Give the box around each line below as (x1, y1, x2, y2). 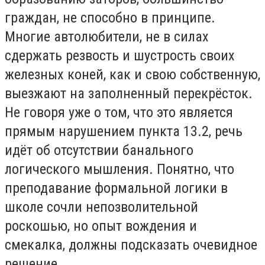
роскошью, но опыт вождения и (5, 217, 197, 234)
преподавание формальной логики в (5, 179, 228, 196)
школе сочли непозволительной (5, 198, 198, 215)
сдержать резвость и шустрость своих (5, 47, 235, 64)
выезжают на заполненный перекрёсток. (5, 85, 253, 102)
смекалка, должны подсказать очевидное (5, 236, 257, 253)
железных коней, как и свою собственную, (5, 66, 260, 83)
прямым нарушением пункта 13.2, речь (5, 122, 243, 140)
